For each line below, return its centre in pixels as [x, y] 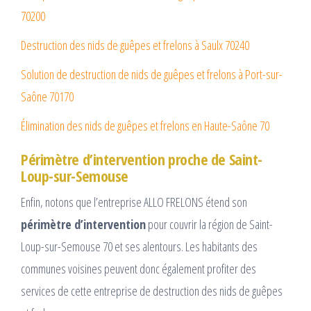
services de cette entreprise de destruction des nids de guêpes [152, 291]
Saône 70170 [47, 97]
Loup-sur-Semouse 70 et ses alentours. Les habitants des [139, 247]
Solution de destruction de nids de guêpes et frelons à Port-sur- [152, 75]
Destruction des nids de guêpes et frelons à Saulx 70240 [135, 45]
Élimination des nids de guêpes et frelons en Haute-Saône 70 [145, 126]
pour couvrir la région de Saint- [209, 225]
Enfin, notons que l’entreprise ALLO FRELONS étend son [134, 202]
